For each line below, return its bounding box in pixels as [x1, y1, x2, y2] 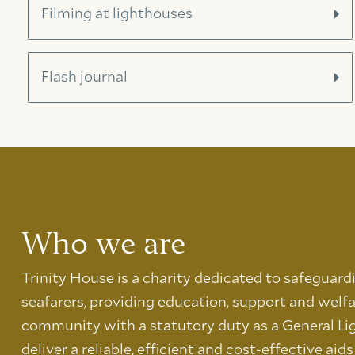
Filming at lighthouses [41, 7, 193, 21]
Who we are [21, 224, 185, 261]
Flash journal [41, 71, 128, 85]
